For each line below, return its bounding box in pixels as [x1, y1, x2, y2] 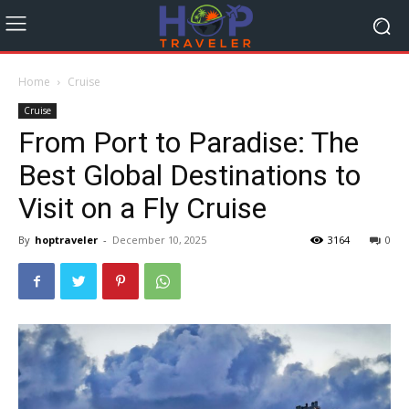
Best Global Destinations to [18, 158, 361, 194]
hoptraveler [35, 233, 98, 247]
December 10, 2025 [112, 233, 206, 247]
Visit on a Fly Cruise [18, 191, 267, 226]
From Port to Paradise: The [18, 125, 359, 161]
